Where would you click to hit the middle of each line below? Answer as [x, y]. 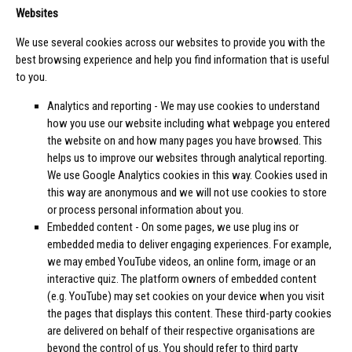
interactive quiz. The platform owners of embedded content [182, 279]
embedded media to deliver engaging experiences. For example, [189, 245]
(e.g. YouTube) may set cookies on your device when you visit [186, 297]
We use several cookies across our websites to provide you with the [170, 43]
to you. [31, 77]
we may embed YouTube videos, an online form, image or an [181, 262]
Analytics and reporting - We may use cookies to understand [183, 106]
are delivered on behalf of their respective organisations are [181, 331]
